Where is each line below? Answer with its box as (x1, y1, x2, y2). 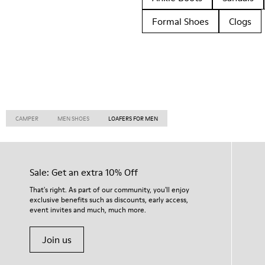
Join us (42, 233, 72, 246)
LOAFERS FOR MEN (108, 114, 158, 122)
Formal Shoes (152, 15, 209, 28)
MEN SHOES (57, 114, 89, 122)
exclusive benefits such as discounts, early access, (30, 195, 188, 205)
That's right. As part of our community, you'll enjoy (30, 185, 189, 195)
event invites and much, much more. (30, 205, 146, 215)
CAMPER (15, 114, 38, 122)
